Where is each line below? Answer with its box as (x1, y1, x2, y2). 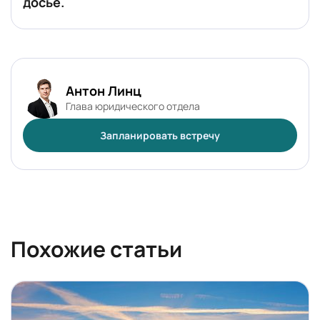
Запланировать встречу (100, 129, 220, 142)
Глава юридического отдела (66, 99, 200, 113)
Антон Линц (66, 81, 141, 99)
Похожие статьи (11, 234, 182, 264)
